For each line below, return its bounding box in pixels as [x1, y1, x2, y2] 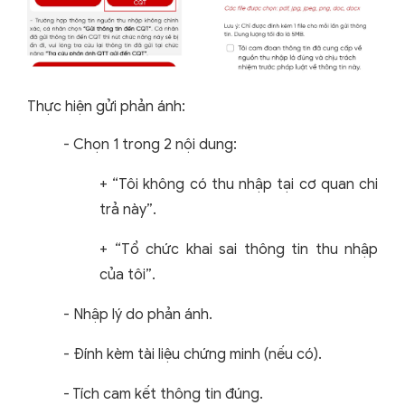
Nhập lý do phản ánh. [73, 306, 212, 325]
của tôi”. [99, 266, 155, 285]
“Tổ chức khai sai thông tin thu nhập [114, 240, 378, 259]
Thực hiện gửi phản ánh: [27, 98, 185, 117]
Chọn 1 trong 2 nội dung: [73, 136, 237, 155]
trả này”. [99, 201, 156, 220]
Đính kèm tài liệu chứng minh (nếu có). [73, 345, 322, 364]
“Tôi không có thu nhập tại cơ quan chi [112, 175, 379, 194]
